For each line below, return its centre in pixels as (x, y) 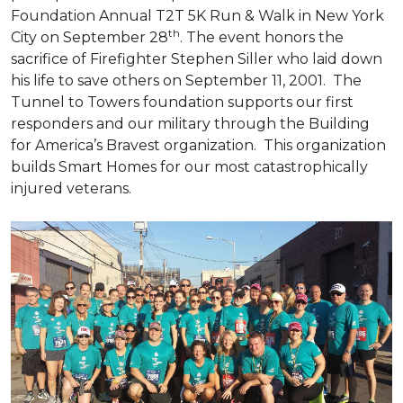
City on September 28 (90, 37)
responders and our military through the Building (190, 124)
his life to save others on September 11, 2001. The (186, 81)
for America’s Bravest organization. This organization (198, 145)
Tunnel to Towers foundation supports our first (182, 102)
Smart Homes (109, 167)
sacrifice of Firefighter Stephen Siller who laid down (197, 59)
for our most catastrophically (264, 167)
